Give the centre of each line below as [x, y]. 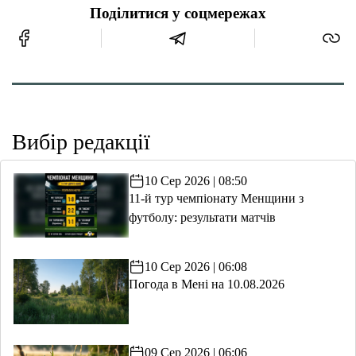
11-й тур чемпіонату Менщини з [216, 198]
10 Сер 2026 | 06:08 [195, 266]
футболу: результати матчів [202, 217]
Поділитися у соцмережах [178, 13]
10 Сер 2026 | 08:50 [195, 180]
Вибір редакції [81, 141]
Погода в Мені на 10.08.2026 [206, 284]
